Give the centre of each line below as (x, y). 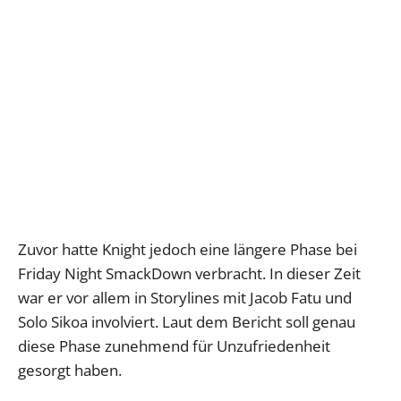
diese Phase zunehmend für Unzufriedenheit (174, 346)
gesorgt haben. (70, 371)
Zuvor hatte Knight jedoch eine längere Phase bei (188, 250)
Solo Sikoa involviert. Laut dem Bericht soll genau (187, 322)
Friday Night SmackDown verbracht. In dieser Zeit (189, 274)
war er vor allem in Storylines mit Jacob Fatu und (185, 298)
